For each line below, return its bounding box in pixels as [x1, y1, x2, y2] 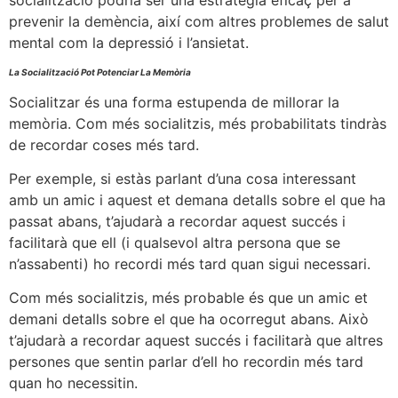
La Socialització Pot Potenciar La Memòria [9, 66, 191, 77]
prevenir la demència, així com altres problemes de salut [9, 12, 389, 31]
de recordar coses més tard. [9, 135, 199, 154]
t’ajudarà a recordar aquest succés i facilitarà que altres [9, 331, 383, 350]
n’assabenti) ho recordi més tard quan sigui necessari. [9, 254, 370, 273]
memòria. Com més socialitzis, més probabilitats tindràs [9, 114, 386, 132]
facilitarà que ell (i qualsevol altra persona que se [9, 233, 340, 251]
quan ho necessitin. [9, 374, 138, 393]
